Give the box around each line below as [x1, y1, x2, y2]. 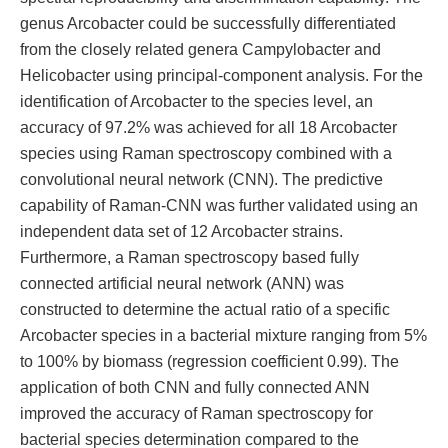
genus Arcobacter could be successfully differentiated [20, 13, 396, 32]
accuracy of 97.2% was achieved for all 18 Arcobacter [20, 117, 397, 136]
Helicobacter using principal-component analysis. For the [20, 65, 423, 84]
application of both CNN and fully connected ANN [20, 377, 370, 396]
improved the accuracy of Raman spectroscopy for [20, 403, 373, 422]
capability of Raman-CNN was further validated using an [20, 195, 418, 214]
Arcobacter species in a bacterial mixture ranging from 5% [20, 325, 427, 344]
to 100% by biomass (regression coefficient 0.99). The [20, 351, 399, 370]
